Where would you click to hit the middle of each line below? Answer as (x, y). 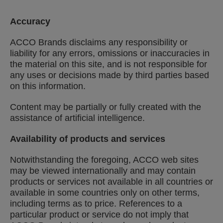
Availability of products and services (88, 139)
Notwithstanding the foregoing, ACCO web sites (104, 160)
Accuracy (30, 21)
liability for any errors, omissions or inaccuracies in (110, 53)
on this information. (48, 86)
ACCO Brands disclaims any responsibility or (99, 42)
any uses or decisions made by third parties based (110, 75)
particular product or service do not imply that (99, 215)
